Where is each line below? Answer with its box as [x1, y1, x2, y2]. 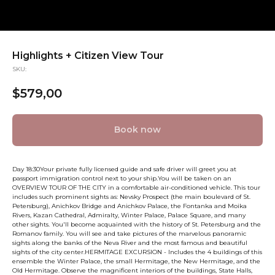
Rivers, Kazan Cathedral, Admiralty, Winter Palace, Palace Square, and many [12, 211, 246, 219]
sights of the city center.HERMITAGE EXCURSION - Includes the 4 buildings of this [12, 247, 262, 256]
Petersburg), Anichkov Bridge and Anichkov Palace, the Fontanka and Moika [12, 201, 247, 210]
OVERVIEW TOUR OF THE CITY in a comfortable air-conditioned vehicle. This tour [12, 183, 260, 192]
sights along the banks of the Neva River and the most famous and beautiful [12, 238, 247, 247]
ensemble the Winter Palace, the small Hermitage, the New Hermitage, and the [12, 257, 260, 265]
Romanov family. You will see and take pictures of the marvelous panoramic [12, 229, 246, 238]
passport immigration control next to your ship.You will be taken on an [12, 174, 231, 182]
